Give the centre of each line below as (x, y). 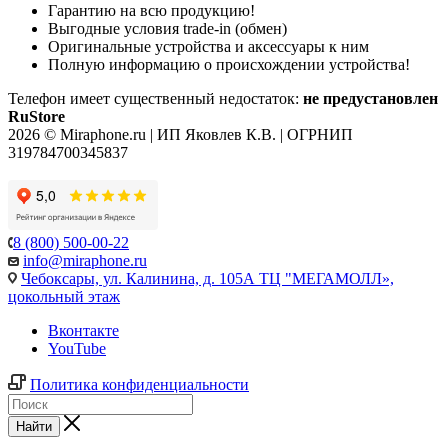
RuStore (36, 116)
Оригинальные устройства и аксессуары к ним (208, 46)
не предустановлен (370, 98)
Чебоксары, (60, 278)
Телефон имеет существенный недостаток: (155, 98)
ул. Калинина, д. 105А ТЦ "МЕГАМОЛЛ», (246, 278)
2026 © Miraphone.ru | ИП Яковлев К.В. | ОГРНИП (180, 134)
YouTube (77, 348)
